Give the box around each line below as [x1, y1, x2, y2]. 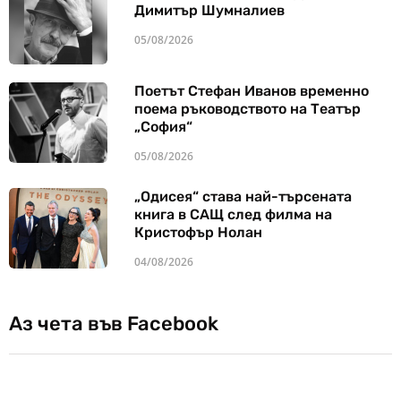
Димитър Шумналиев [134, 2, 285, 20]
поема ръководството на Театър [134, 100, 361, 118]
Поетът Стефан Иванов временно [134, 82, 369, 100]
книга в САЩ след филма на [134, 206, 332, 224]
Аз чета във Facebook [9, 311, 218, 337]
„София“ [134, 118, 192, 136]
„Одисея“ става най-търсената [134, 188, 352, 206]
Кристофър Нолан [134, 224, 262, 242]
